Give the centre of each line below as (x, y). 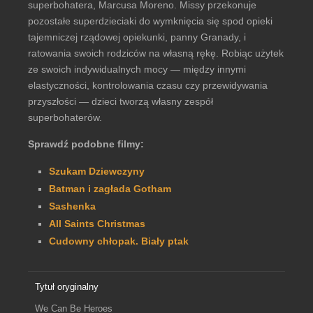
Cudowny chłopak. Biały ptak (119, 241)
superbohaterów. (65, 117)
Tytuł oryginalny (67, 287)
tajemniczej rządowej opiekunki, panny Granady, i (137, 37)
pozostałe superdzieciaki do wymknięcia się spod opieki (150, 21)
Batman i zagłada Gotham (110, 189)
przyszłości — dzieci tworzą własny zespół (121, 101)
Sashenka (72, 206)
